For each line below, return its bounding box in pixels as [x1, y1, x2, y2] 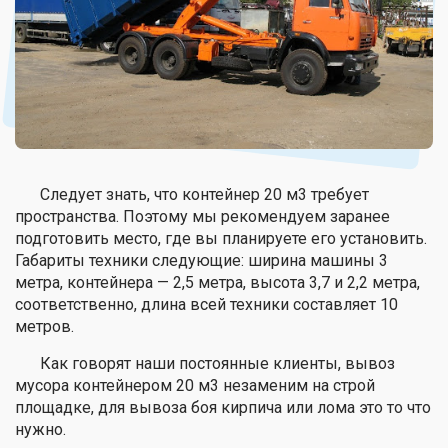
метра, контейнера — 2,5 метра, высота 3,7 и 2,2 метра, [15, 272, 420, 292]
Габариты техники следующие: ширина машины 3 [15, 250, 388, 270]
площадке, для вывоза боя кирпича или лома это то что [15, 397, 431, 417]
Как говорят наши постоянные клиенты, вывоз [40, 353, 395, 373]
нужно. [15, 419, 66, 439]
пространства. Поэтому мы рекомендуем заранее [15, 206, 390, 226]
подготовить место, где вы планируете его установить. [15, 228, 427, 248]
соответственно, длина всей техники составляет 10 [15, 294, 398, 314]
